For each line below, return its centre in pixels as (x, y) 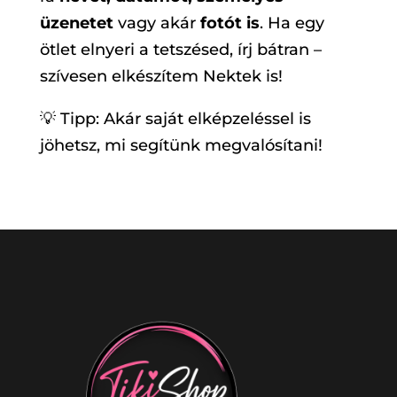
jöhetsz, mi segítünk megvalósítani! (181, 145)
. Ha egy (292, 23)
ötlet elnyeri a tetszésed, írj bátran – (180, 50)
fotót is (230, 23)
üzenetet (76, 23)
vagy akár (156, 23)
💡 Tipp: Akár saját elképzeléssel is (175, 119)
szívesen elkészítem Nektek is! (161, 76)
